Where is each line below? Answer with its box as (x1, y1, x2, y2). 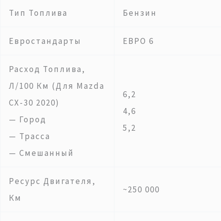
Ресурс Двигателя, (9, 175, 96, 186)
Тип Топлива (9, 7, 68, 18)
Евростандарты (9, 35, 81, 46)
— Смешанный (9, 147, 74, 158)
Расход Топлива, (9, 63, 85, 74)
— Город (9, 113, 46, 125)
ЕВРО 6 (123, 35, 154, 46)
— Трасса (9, 130, 50, 142)
